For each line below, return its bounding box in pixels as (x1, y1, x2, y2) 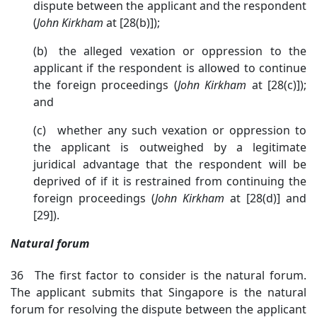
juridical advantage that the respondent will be (33, 156, 306, 173)
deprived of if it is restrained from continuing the (33, 173, 306, 190)
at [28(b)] (103, 15, 154, 31)
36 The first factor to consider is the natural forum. (11, 267, 306, 284)
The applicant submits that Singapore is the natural (11, 284, 306, 301)
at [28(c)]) (246, 77, 304, 93)
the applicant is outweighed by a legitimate (33, 139, 306, 156)
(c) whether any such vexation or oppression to (33, 122, 306, 139)
